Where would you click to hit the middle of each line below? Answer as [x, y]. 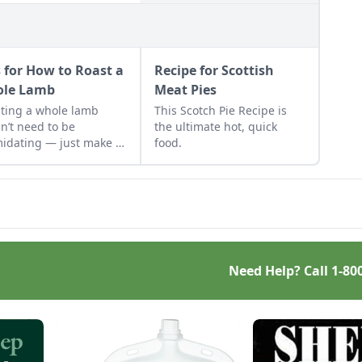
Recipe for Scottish [214, 70]
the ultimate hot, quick [215, 126]
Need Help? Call [280, 270]
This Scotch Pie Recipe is [220, 110]
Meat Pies [185, 89]
